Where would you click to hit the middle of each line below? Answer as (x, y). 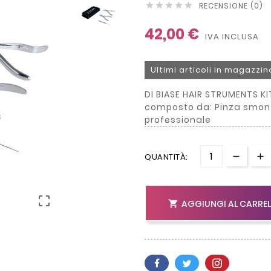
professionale (178, 120)
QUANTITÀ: (166, 157)
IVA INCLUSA (232, 37)
